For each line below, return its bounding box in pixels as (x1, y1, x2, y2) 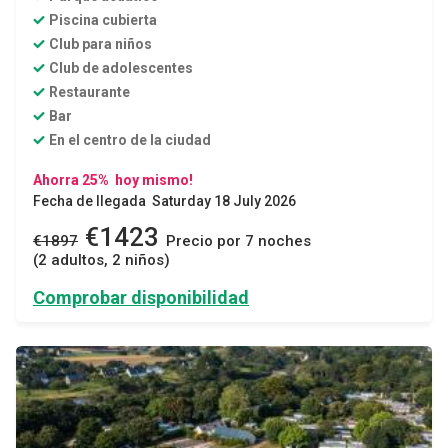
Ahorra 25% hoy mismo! (33, 172, 193, 189)
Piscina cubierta (49, 12, 157, 29)
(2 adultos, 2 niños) (33, 251, 170, 270)
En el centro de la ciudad (49, 132, 211, 149)
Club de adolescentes (49, 60, 193, 77)
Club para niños (49, 36, 152, 53)
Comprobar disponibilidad (33, 287, 249, 309)
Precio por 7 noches (162, 232, 311, 251)
